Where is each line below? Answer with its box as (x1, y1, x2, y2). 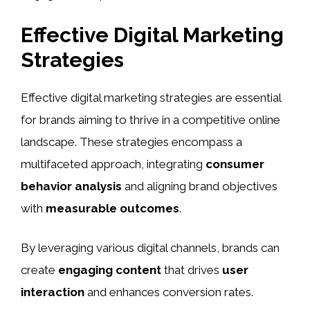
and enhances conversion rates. (84, 285, 253, 300)
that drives (161, 263, 222, 277)
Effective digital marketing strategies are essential (21, 90, 281, 104)
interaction (21, 285, 84, 300)
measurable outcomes (46, 201, 179, 215)
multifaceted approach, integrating (21, 156, 206, 171)
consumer (206, 156, 264, 171)
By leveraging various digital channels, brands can (21, 241, 280, 255)
